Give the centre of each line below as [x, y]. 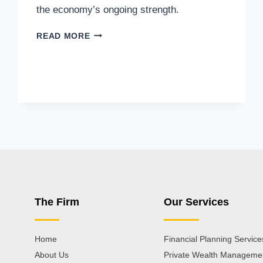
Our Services [196, 202]
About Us [52, 255]
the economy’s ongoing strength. [108, 9]
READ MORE [63, 36]
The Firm [57, 202]
